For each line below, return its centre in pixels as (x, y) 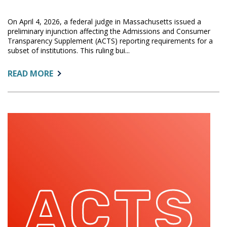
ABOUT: (68, 73)
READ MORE (30, 73)
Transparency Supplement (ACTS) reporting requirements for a (110, 41)
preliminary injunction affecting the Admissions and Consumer (109, 31)
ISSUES (66, 106)
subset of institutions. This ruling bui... (69, 50)
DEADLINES (74, 173)
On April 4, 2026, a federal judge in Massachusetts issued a (104, 21)
